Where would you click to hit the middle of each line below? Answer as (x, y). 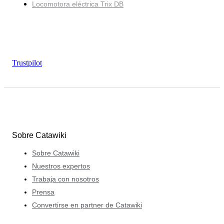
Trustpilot (27, 62)
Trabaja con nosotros (65, 179)
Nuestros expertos (61, 166)
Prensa (43, 192)
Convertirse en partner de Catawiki (87, 205)
